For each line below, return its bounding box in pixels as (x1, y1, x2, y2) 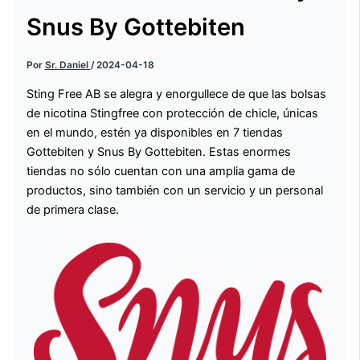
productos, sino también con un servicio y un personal (26, 182, 323, 198)
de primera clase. (26, 202, 119, 217)
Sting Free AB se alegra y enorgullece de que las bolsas (26, 86, 326, 101)
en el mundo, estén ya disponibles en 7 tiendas (26, 125, 283, 140)
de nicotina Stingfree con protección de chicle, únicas (26, 105, 318, 121)
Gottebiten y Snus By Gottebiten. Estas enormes (26, 144, 291, 159)
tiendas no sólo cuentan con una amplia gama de (26, 163, 295, 178)
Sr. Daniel (44, 59, 91, 71)
